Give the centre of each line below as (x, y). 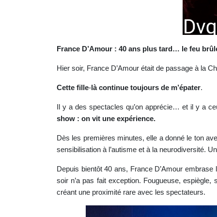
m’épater (186, 88)
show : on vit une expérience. (106, 119)
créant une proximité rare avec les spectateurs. (131, 192)
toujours (145, 88)
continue (114, 88)
